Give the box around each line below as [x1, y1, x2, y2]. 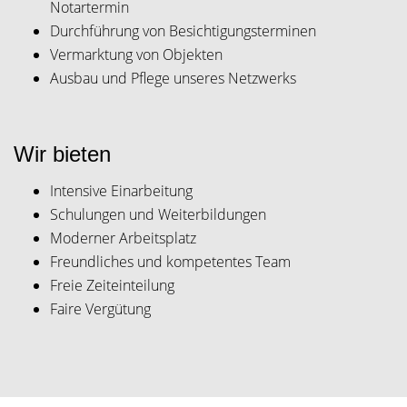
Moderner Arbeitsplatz [50, 228, 196, 248]
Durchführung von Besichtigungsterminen [50, 21, 316, 41]
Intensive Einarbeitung [50, 181, 193, 201]
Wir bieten [14, 142, 111, 166]
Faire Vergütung [50, 299, 151, 319]
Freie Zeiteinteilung [50, 275, 174, 295]
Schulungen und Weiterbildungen [50, 204, 266, 224]
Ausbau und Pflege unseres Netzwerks [50, 68, 296, 88]
